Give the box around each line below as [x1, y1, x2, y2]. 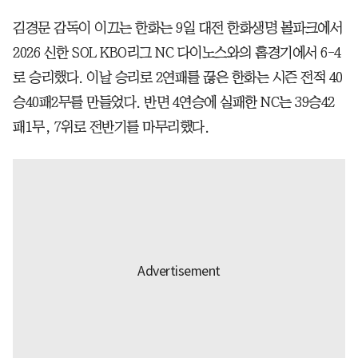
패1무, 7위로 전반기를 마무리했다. [13, 119, 209, 134]
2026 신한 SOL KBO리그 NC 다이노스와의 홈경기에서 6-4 [13, 45, 341, 60]
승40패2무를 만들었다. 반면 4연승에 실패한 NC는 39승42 [13, 94, 335, 109]
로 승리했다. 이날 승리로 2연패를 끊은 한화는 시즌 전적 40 [13, 70, 343, 85]
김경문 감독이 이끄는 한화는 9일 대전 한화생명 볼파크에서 [13, 20, 342, 35]
